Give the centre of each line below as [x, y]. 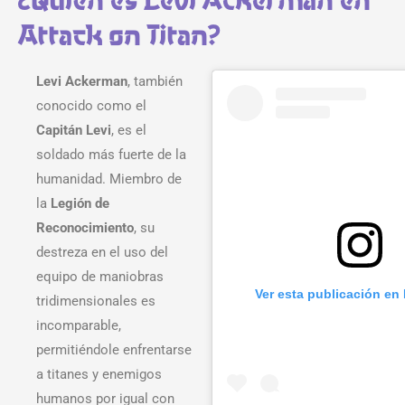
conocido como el [91, 106]
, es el [129, 131]
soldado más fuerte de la [111, 155]
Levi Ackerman [82, 82]
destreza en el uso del [102, 253]
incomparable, [79, 326]
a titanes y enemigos [99, 375]
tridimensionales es [96, 301]
